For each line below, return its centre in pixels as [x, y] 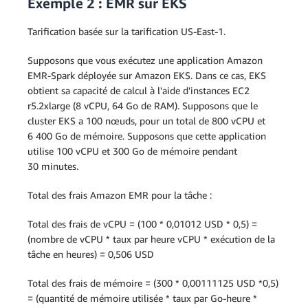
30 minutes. [53, 166]
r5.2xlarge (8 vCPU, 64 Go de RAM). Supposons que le [143, 106]
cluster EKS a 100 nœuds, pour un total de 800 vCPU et [146, 121]
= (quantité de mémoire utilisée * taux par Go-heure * [142, 298]
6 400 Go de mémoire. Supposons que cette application [147, 136]
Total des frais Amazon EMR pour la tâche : [120, 195]
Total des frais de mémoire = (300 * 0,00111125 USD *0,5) [153, 283]
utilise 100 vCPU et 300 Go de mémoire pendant [132, 151]
